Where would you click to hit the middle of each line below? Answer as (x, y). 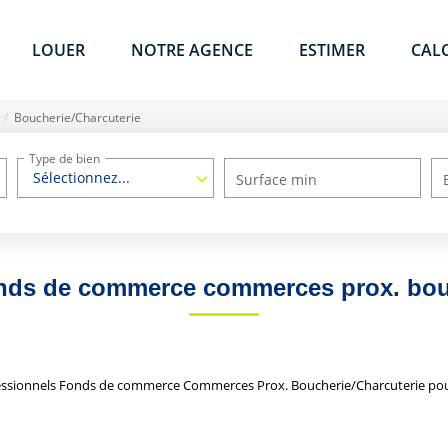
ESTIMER (332, 49)
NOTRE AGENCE (192, 49)
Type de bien (65, 158)
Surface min (277, 180)
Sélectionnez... (82, 178)
